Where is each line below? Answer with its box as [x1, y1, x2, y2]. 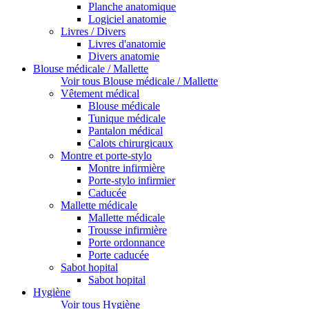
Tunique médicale [88, 112, 166, 125]
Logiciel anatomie [88, 13, 166, 26]
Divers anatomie [88, 50, 159, 63]
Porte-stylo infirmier [88, 175, 175, 187]
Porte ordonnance [88, 237, 165, 249]
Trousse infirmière [88, 224, 167, 237]
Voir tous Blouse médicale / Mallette [61, 75, 218, 88]
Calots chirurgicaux [88, 137, 173, 150]
